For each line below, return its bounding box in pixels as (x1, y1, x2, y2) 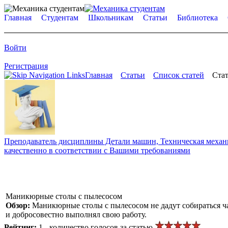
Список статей (153, 71, 204, 79)
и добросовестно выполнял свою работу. (6, 210, 147, 219)
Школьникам (88, 13, 133, 22)
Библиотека (177, 13, 218, 22)
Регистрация (4, 62, 48, 70)
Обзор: (6, 201, 32, 210)
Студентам (41, 13, 78, 22)
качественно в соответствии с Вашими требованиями (4, 146, 190, 155)
